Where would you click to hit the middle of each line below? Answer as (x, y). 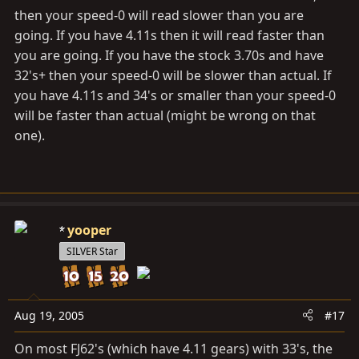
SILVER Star (92, 251)
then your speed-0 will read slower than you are (159, 15)
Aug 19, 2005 (49, 315)
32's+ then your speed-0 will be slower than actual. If (173, 75)
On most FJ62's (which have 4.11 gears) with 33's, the (173, 348)
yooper (89, 230)
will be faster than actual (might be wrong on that (165, 115)
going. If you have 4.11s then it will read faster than (169, 35)
